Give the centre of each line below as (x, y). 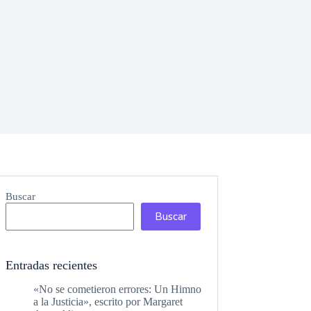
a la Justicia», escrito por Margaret (108, 302)
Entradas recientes (52, 265)
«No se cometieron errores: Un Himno (118, 289)
